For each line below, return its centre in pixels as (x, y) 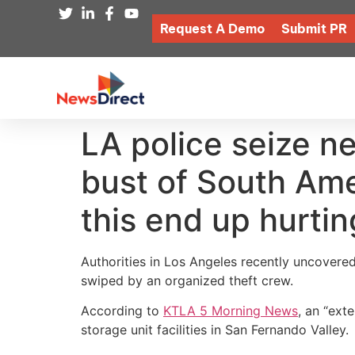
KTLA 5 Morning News (231, 311)
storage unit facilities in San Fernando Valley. (215, 330)
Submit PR (314, 29)
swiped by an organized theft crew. (187, 281)
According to (122, 311)
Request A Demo (213, 29)
